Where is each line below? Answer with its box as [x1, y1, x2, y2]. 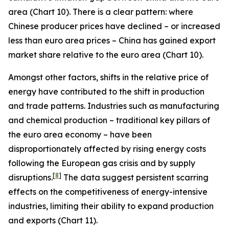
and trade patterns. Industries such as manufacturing [8, 101, 219, 111]
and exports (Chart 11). [8, 215, 98, 225]
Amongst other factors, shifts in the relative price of [8, 72, 209, 82]
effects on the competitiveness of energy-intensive [8, 187, 208, 197]
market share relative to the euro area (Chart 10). [8, 50, 203, 60]
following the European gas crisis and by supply [8, 158, 195, 168]
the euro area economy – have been [8, 129, 152, 140]
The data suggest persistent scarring [61, 172, 209, 182]
